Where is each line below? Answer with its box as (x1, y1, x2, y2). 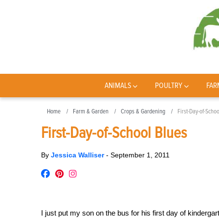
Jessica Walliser (51, 151, 106, 159)
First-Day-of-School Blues (41, 124, 187, 143)
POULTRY (155, 81, 183, 90)
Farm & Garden (73, 108, 109, 115)
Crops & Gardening (121, 108, 165, 115)
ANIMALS (104, 81, 131, 90)
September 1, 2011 (110, 151, 170, 159)
